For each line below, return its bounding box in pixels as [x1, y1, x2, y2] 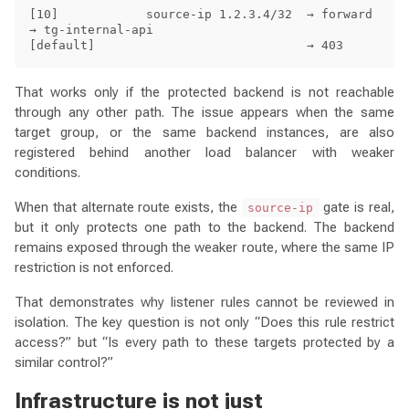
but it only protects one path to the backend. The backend [15, 218, 394, 236]
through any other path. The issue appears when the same [15, 103, 394, 121]
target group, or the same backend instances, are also [15, 123, 394, 141]
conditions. [15, 163, 80, 181]
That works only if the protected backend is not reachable [15, 83, 394, 100]
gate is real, [319, 198, 395, 215]
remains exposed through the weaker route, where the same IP [15, 238, 394, 256]
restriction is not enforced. [15, 258, 173, 276]
